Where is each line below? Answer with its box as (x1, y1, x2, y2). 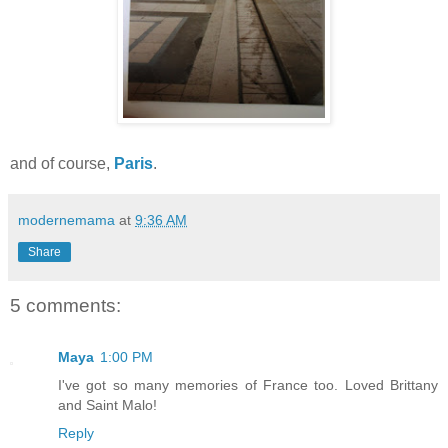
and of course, (10, 154, 114, 172)
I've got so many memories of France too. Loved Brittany (58, 377, 438, 394)
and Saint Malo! (58, 397, 157, 414)
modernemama (18, 211, 115, 228)
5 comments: (10, 294, 121, 316)
